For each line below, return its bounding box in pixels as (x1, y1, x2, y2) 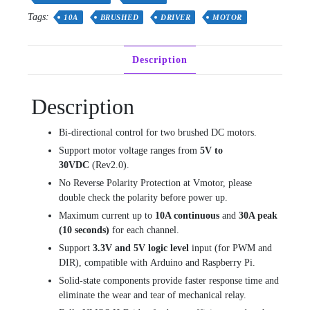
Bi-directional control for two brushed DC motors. (59, 127, 257, 138)
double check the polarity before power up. (59, 192, 228, 203)
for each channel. (109, 225, 179, 236)
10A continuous (155, 210, 219, 221)
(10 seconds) (59, 225, 109, 236)
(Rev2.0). (89, 160, 129, 171)
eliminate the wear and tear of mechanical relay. (59, 290, 246, 301)
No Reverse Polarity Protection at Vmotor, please (59, 178, 252, 189)
